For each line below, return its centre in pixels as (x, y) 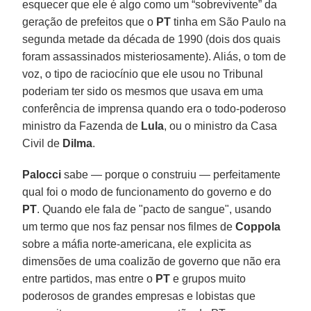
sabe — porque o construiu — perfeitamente (171, 174)
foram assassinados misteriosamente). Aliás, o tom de (154, 56)
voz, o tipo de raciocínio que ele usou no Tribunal (143, 74)
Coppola (258, 226)
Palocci (42, 174)
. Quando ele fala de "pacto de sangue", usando (154, 209)
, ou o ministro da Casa (221, 126)
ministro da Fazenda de (82, 126)
